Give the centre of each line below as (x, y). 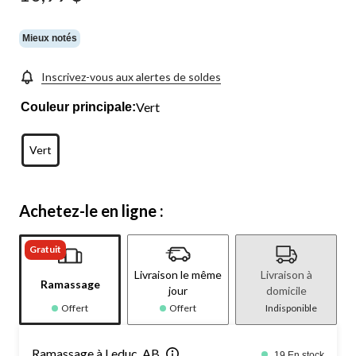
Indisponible (291, 308)
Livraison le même (178, 274)
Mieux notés (50, 39)
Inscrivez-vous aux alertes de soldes (131, 76)
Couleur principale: (79, 106)
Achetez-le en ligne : (91, 210)
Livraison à (286, 274)
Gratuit (45, 249)
